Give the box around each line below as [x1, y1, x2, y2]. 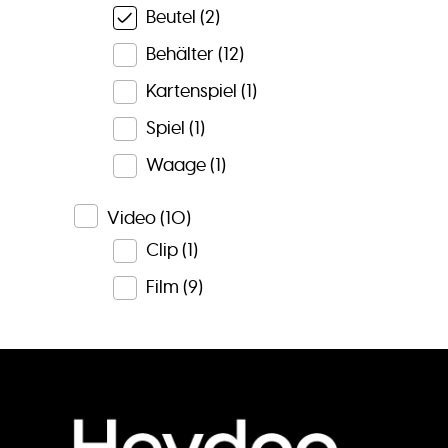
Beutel [145, 6, 196, 29]
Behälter [145, 43, 214, 66]
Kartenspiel [145, 80, 237, 103]
